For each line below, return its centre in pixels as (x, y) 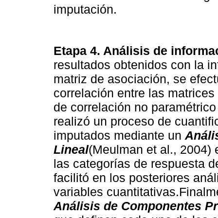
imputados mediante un (119, 135)
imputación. (85, 9)
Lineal (71, 149)
